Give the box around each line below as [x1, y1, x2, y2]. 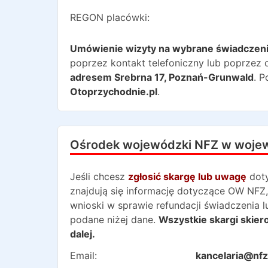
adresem [70, 71, 114, 83]
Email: [70, 249, 97, 261]
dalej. [70, 228, 95, 240]
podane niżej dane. [70, 214, 156, 226]
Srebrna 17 [114, 71, 164, 83]
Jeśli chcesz [70, 170, 125, 182]
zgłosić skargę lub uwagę [128, 170, 246, 182]
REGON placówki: [70, 11, 150, 23]
